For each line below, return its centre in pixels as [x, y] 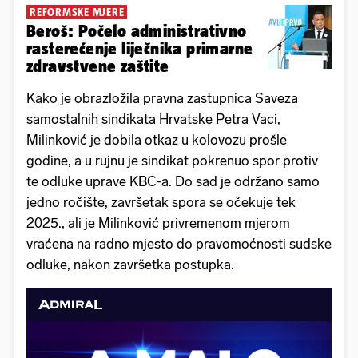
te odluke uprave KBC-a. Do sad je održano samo [173, 182]
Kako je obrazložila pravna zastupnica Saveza [162, 99]
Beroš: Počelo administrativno [137, 31]
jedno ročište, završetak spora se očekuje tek [161, 203]
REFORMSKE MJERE [77, 12]
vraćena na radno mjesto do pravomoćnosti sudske [179, 244]
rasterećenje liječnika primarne [140, 49]
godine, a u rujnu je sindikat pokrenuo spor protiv [172, 161]
